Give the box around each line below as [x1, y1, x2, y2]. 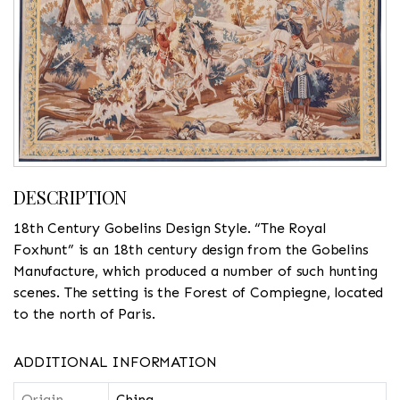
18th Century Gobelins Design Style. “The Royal [13, 220, 326, 237]
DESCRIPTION [13, 185, 128, 210]
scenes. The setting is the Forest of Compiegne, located [13, 284, 384, 302]
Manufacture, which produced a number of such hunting [13, 262, 378, 280]
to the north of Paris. [13, 305, 155, 323]
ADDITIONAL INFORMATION [13, 354, 217, 371]
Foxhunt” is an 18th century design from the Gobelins [13, 241, 369, 259]
